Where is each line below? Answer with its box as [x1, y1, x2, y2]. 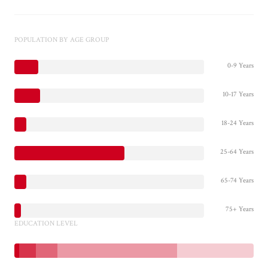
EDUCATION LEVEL [14, 218, 78, 228]
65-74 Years [221, 175, 254, 185]
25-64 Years [220, 147, 254, 156]
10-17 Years [223, 89, 254, 99]
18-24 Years [221, 118, 254, 127]
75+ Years [226, 204, 254, 214]
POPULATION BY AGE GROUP [14, 35, 109, 44]
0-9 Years [227, 60, 254, 70]
